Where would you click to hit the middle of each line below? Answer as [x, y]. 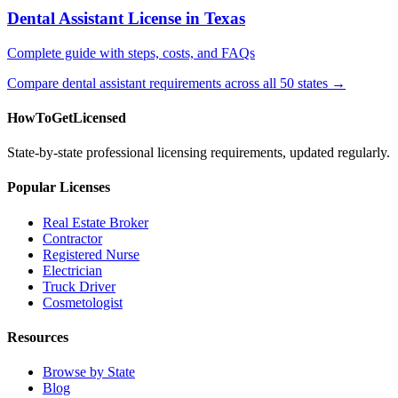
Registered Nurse [91, 254]
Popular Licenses [59, 187]
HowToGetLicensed [67, 117]
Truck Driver [79, 286]
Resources [38, 337]
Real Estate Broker [96, 222]
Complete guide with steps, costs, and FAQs [131, 52]
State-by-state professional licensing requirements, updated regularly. [199, 153]
